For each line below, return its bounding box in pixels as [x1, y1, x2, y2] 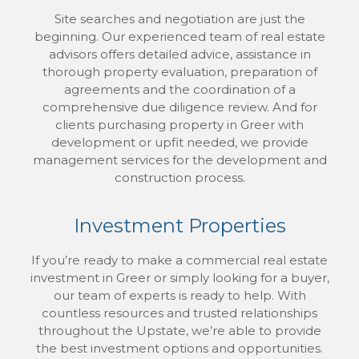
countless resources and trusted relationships [42, 305, 317, 321]
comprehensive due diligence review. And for [42, 99, 317, 115]
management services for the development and [32, 152, 327, 167]
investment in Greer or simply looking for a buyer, [30, 270, 329, 285]
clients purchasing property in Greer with [55, 117, 304, 132]
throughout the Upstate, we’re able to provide [38, 323, 321, 338]
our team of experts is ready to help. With [53, 288, 306, 303]
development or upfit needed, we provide [50, 135, 309, 150]
